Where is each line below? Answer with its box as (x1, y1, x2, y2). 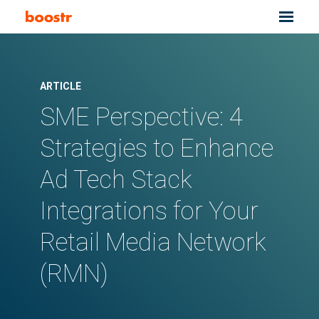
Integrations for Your (40, 197, 258, 226)
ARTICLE (40, 80, 81, 92)
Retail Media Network (40, 228, 266, 257)
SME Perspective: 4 (40, 103, 243, 132)
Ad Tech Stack (40, 165, 192, 194)
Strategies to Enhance (40, 134, 273, 163)
